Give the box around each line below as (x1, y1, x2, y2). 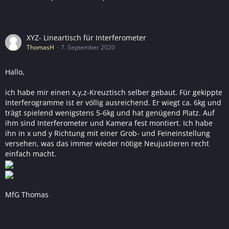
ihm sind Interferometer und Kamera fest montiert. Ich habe (5, 118, 213, 128)
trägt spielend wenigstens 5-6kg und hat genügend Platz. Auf (5, 108, 215, 118)
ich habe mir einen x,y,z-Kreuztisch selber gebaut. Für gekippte (5, 87, 222, 97)
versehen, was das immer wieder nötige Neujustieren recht (5, 139, 209, 148)
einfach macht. (5, 149, 56, 158)
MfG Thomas (5, 190, 49, 199)
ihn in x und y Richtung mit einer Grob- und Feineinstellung (5, 128, 210, 138)
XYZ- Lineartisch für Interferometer (27, 33, 146, 42)
